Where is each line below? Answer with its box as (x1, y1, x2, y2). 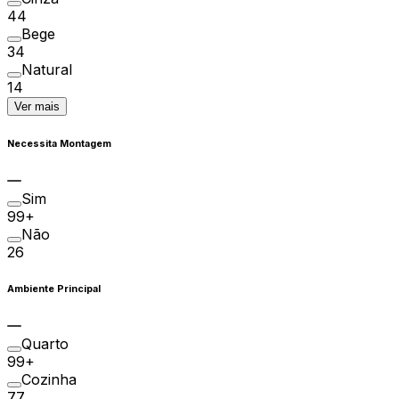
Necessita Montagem (7, 138, 111, 151)
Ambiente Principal (7, 283, 101, 296)
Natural (21, 61, 72, 79)
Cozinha (21, 370, 77, 389)
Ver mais (14, 100, 60, 114)
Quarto (21, 335, 69, 354)
